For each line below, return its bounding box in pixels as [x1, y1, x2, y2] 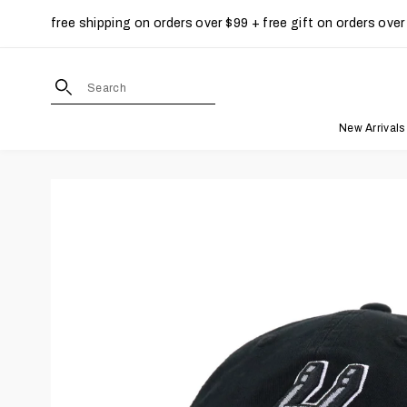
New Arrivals [338, 122, 405, 134]
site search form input [214, 74, 351, 89]
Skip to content [22, 25, 119, 40]
